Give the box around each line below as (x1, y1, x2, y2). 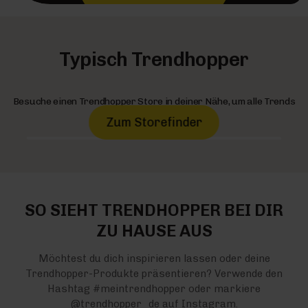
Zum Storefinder (106, 115, 202, 131)
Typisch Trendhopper (59, 47, 249, 71)
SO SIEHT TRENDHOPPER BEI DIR (25, 199, 283, 220)
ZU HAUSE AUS (96, 220, 212, 241)
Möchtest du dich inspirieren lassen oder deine (38, 252, 270, 265)
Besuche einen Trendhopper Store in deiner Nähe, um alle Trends (12, 95, 296, 107)
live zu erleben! (122, 109, 186, 122)
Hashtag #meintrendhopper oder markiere (47, 282, 261, 295)
